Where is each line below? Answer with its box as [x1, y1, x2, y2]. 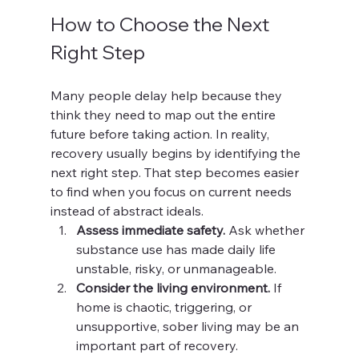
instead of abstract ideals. [50, 203, 204, 219]
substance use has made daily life [75, 241, 279, 257]
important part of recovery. [75, 337, 238, 353]
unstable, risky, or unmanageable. [75, 260, 276, 276]
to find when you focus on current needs [50, 184, 295, 200]
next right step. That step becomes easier [50, 164, 302, 180]
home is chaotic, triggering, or [75, 299, 255, 315]
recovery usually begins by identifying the [50, 145, 304, 161]
